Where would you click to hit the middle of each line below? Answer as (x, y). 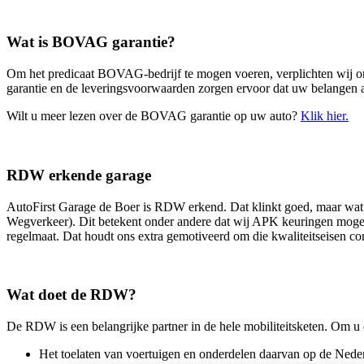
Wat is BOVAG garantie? (91, 42)
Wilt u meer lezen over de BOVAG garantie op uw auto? (154, 116)
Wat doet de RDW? (71, 295)
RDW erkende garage (79, 175)
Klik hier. (325, 116)
